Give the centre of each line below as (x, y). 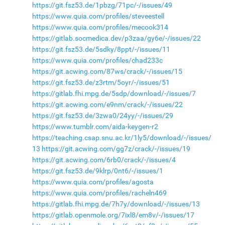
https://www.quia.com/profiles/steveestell (98, 16)
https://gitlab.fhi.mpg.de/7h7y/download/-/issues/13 (116, 204)
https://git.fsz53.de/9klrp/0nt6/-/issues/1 (97, 171)
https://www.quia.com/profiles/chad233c (97, 60)
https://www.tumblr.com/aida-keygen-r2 (95, 127)
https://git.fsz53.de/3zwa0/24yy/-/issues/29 (102, 116)
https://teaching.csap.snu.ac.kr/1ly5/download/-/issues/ (122, 138)
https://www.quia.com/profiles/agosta (93, 182)
